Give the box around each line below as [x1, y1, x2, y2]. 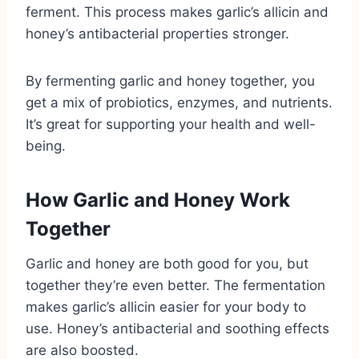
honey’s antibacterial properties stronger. [26, 25, 289, 42]
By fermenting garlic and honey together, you [26, 72, 315, 89]
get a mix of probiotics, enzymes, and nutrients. [26, 94, 333, 111]
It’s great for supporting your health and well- [26, 115, 316, 132]
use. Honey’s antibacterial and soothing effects [26, 320, 329, 337]
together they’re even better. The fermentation [26, 276, 325, 293]
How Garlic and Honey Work [26, 188, 290, 212]
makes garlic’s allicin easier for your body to [26, 298, 306, 315]
